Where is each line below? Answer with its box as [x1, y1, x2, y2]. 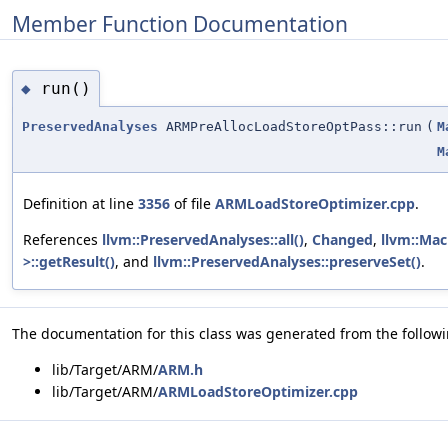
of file [170, 194, 215, 214]
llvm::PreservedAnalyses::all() [102, 230, 304, 250]
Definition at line [23, 194, 138, 214]
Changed [312, 230, 373, 250]
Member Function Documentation [12, 9, 348, 38]
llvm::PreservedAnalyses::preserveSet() [153, 252, 421, 272]
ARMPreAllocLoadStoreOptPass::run [158, 119, 422, 135]
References [23, 230, 102, 250]
